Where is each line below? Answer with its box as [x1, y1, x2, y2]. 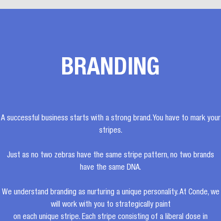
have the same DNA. [80, 164, 141, 172]
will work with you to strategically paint [50, 201, 171, 209]
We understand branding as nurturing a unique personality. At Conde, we [1, 189, 220, 197]
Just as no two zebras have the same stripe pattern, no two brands [7, 152, 214, 160]
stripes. [99, 127, 122, 135]
